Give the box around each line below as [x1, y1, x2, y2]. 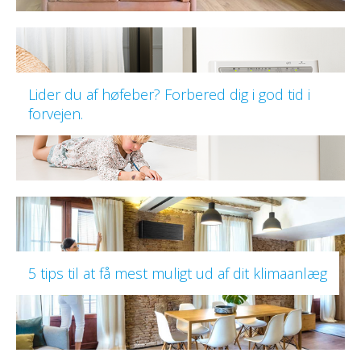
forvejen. [28, 104, 83, 124]
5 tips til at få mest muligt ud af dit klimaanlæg [28, 263, 327, 284]
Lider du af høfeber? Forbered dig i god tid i [28, 85, 310, 105]
